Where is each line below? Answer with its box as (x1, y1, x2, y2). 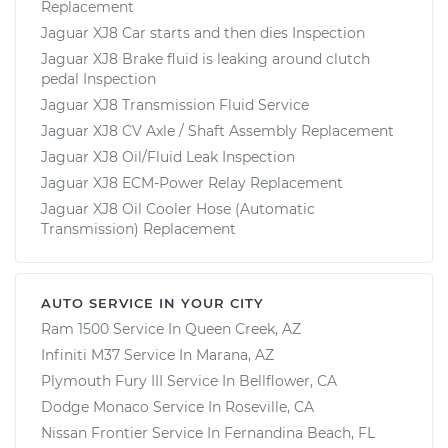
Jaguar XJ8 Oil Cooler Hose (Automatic (41, 199, 315, 218)
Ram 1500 (41, 319, 109, 338)
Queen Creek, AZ (185, 319, 301, 338)
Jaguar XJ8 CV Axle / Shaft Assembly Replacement (41, 121, 394, 140)
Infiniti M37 (41, 345, 120, 364)
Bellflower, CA (239, 371, 337, 390)
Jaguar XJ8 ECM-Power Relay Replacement (41, 173, 343, 192)
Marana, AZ (196, 345, 274, 364)
